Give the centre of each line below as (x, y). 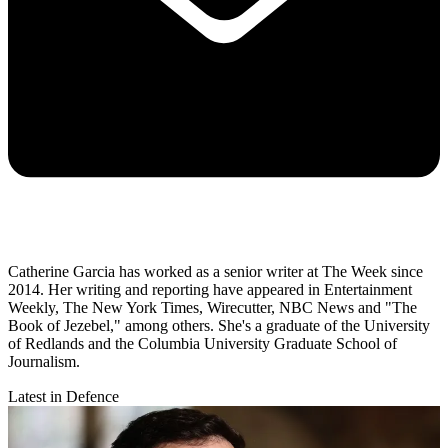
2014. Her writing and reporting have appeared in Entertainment (210, 290)
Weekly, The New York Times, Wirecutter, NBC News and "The (212, 308)
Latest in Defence (63, 397)
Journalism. (44, 362)
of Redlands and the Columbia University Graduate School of (202, 344)
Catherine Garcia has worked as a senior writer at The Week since (215, 272)
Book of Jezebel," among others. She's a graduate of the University (219, 326)
